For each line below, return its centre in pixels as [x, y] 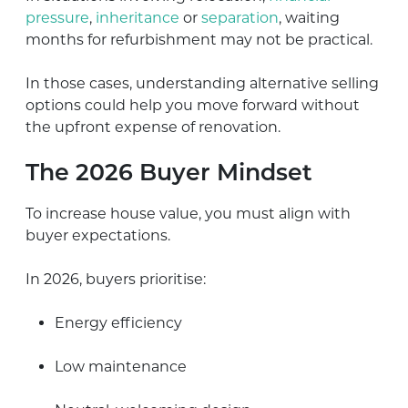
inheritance [138, 17]
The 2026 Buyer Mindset [169, 174]
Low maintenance [121, 366]
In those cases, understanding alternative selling [202, 83]
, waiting [309, 17]
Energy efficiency [118, 322]
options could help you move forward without [193, 105]
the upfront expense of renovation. [153, 127]
